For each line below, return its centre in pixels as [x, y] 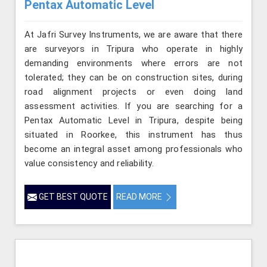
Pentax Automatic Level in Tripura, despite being [133, 120]
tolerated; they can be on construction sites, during [133, 77]
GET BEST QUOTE [72, 196]
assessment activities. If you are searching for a [133, 106]
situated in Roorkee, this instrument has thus [133, 134]
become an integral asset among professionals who [133, 149]
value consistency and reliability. [89, 163]
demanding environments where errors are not [133, 63]
